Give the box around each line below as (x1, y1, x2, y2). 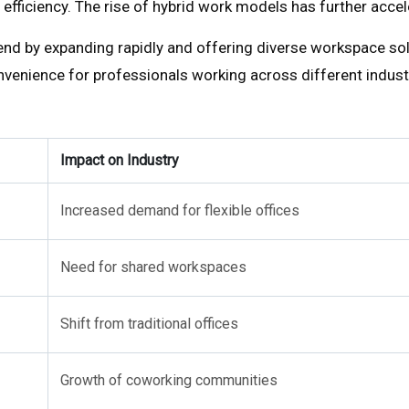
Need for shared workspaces (60, 258, 246, 276)
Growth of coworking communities (60, 372, 278, 389)
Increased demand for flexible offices (60, 202, 299, 219)
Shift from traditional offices (60, 315, 238, 332)
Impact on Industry (60, 152, 179, 169)
